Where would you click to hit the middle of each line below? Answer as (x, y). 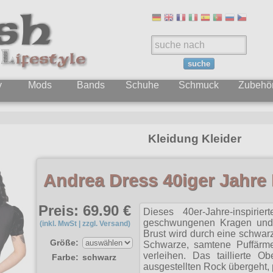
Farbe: (65, 257)
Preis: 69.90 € (85, 211)
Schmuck (199, 85)
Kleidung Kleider (195, 138)
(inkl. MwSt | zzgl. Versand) (85, 224)
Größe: (64, 243)
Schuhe (142, 85)
